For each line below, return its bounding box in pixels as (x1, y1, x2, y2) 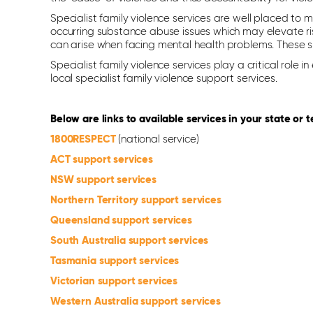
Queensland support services (50, 215, 192, 226)
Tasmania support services (50, 256, 180, 266)
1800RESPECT (50, 134, 116, 145)
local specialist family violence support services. (50, 73, 277, 84)
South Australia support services (50, 235, 209, 246)
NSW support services (50, 175, 156, 185)
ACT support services (50, 154, 153, 165)
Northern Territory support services (50, 195, 221, 205)
